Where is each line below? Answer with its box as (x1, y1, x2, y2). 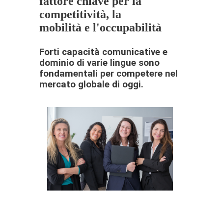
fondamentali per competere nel (39, 68, 178, 79)
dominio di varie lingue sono (39, 57, 160, 68)
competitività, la (39, 7, 121, 21)
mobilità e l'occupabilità (39, 21, 162, 34)
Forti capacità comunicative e (39, 46, 167, 57)
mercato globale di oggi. (39, 79, 143, 90)
